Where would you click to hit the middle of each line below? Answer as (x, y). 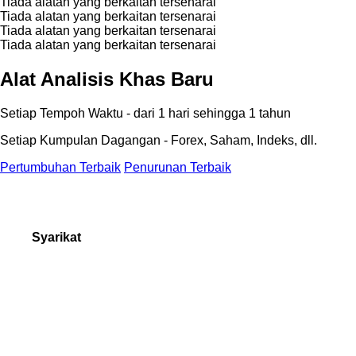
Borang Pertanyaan (81, 337)
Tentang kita (62, 271)
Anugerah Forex (73, 304)
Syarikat (56, 237)
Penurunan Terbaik (178, 167)
